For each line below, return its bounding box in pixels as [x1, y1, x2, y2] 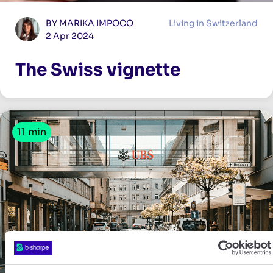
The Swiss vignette [15, 58, 180, 80]
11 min [17, 125, 46, 138]
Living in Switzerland [169, 17, 258, 29]
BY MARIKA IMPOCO [46, 17, 133, 29]
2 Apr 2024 [46, 30, 94, 41]
